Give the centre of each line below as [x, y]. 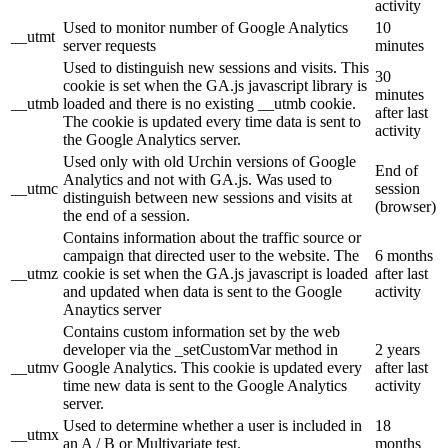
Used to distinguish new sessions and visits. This [216, 68]
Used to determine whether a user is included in [212, 426]
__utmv [35, 368]
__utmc [34, 189]
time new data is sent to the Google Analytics [205, 386]
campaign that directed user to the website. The [211, 256]
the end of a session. [126, 216]
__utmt [33, 37]
